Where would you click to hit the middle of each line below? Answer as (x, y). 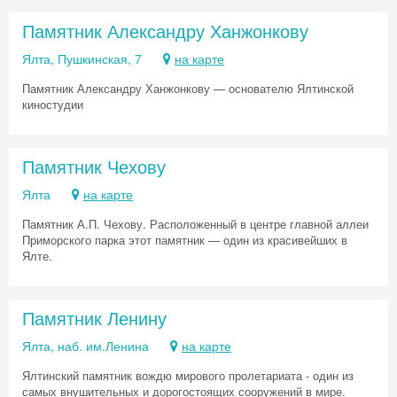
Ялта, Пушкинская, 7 (82, 58)
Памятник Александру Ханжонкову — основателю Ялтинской (188, 88)
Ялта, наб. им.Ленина (86, 346)
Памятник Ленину (94, 318)
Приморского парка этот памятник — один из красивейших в (185, 240)
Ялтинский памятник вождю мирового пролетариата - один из (188, 375)
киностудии (53, 104)
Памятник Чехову (94, 166)
